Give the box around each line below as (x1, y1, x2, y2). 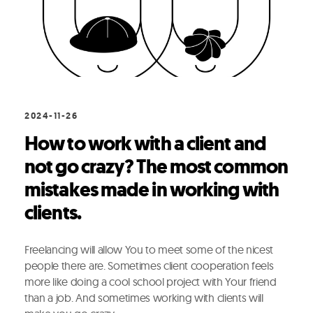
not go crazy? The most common (24, 153, 288, 180)
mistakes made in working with (24, 176, 279, 203)
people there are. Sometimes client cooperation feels (24, 258, 274, 272)
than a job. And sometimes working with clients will (24, 290, 263, 305)
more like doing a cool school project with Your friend (24, 274, 277, 289)
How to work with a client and (24, 130, 266, 156)
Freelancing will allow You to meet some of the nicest (24, 242, 274, 256)
